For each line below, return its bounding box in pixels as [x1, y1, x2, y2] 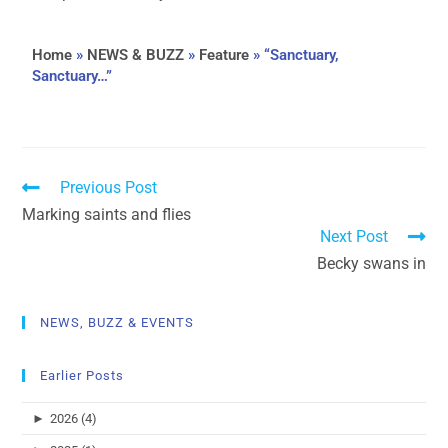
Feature [199, 45, 250, 64]
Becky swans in [316, 253, 426, 273]
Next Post [319, 226, 388, 246]
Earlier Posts [40, 367, 125, 383]
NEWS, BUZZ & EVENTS [40, 314, 195, 330]
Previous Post [60, 177, 158, 197]
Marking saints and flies [22, 204, 192, 224]
